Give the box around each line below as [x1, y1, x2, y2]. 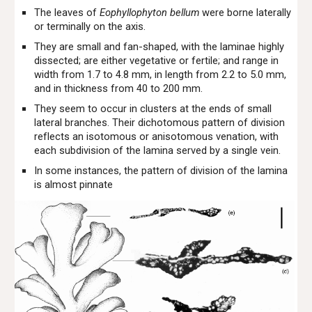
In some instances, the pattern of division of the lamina [34, 164, 288, 177]
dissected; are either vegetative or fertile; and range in [34, 54, 279, 67]
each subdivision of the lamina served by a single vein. [34, 144, 284, 157]
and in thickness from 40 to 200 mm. [34, 82, 206, 95]
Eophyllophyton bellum [100, 6, 200, 19]
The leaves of [34, 6, 100, 19]
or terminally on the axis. [34, 20, 149, 33]
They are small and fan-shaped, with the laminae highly [34, 40, 285, 53]
